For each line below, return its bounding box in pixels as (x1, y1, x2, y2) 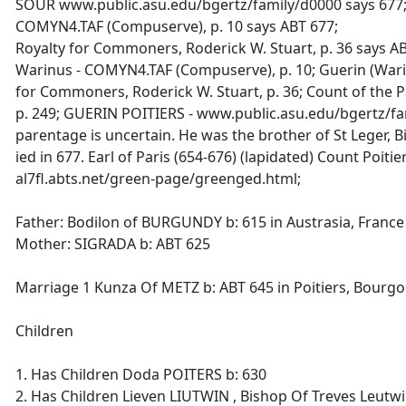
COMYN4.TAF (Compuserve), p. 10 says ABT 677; (15, 16, 338, 36)
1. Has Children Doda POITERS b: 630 (15, 364, 266, 384)
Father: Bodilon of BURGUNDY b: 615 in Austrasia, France (15, 212, 404, 232)
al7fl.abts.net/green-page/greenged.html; (15, 169, 301, 188)
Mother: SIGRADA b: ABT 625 (15, 234, 210, 254)
